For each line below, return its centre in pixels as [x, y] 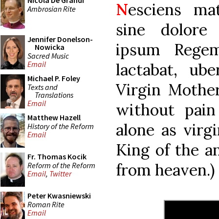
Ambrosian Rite [52, 9]
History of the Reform [61, 126]
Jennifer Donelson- [60, 39]
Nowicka [50, 47]
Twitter [60, 174]
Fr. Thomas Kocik [57, 156]
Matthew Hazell [54, 117]
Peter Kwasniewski [59, 196]
